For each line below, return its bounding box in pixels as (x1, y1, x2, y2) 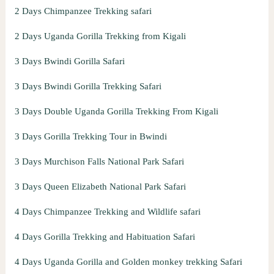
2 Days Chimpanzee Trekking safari (14, 6, 152, 17)
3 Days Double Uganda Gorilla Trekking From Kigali (14, 106, 218, 117)
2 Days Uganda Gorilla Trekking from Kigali (14, 31, 186, 42)
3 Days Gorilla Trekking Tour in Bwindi (14, 131, 167, 142)
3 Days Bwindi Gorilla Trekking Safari (14, 81, 161, 92)
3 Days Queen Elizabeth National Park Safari (14, 182, 186, 192)
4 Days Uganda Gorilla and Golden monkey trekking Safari (14, 257, 242, 267)
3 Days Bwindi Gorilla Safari (14, 56, 125, 67)
